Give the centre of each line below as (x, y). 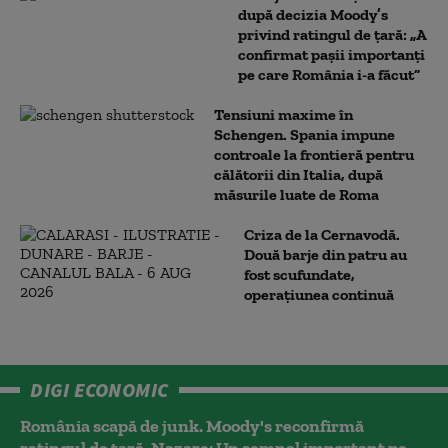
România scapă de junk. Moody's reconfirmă (192, 425)
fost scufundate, (299, 274)
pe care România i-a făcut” (329, 74)
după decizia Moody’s (313, 14)
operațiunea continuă (319, 294)
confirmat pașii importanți (331, 54)
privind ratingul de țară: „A (332, 34)
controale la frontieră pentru (314, 154)
